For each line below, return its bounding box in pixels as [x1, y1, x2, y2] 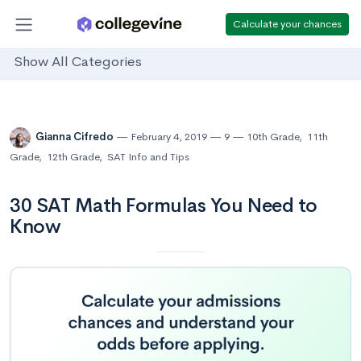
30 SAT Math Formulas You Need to [10, 193, 317, 218]
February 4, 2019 [131, 130, 207, 144]
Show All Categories [14, 53, 142, 71]
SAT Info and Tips [107, 150, 189, 164]
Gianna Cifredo [35, 130, 116, 144]
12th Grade [47, 150, 99, 164]
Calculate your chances [233, 16, 342, 31]
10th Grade [247, 130, 299, 144]
